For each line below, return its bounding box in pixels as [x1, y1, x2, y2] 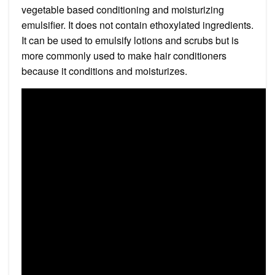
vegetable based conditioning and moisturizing [21, 2, 224, 17]
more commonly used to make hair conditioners [21, 48, 227, 63]
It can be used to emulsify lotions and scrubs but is [21, 33, 239, 47]
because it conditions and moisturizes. [21, 63, 187, 78]
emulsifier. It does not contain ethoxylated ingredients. [21, 17, 254, 32]
